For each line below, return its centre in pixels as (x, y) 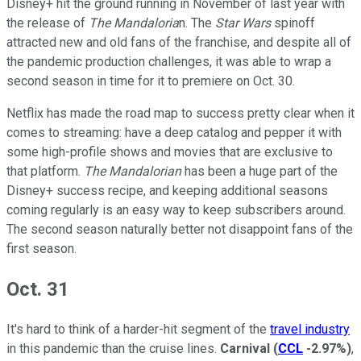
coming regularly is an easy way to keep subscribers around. (176, 210)
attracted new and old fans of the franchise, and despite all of (179, 43)
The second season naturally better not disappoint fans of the (180, 230)
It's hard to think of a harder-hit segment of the (138, 330)
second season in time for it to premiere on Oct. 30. (152, 81)
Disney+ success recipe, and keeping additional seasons (167, 191)
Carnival (245, 349)
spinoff (293, 23)
